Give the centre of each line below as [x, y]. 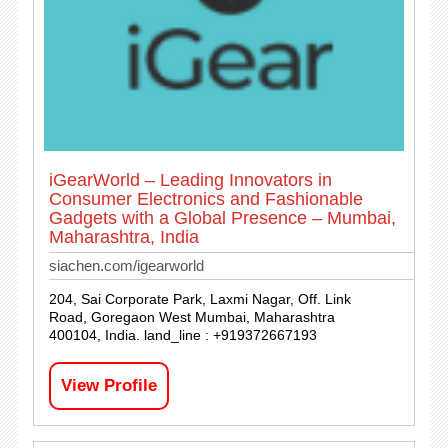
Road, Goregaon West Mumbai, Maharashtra [191, 317]
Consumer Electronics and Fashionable [205, 199]
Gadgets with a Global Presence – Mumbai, [222, 218]
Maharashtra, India [123, 237]
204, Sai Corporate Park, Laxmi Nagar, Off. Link [199, 299]
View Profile [108, 386]
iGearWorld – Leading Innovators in [190, 180]
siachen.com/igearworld [126, 266]
